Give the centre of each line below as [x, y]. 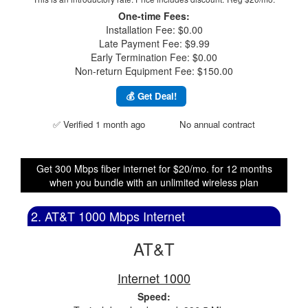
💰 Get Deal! [151, 96]
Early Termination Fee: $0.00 [154, 57]
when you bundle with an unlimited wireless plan [154, 182]
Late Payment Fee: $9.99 [154, 43]
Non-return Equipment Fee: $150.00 [154, 71]
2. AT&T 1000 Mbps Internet [108, 216]
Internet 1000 [154, 278]
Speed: [154, 296]
